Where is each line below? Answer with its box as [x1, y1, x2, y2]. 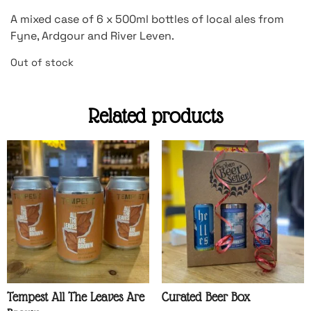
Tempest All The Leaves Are [7, 289, 144, 304]
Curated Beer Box [161, 289, 250, 304]
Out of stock [10, 56, 74, 69]
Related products [88, 104, 223, 128]
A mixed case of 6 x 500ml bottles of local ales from [10, 12, 284, 27]
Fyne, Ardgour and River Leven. [10, 28, 174, 44]
